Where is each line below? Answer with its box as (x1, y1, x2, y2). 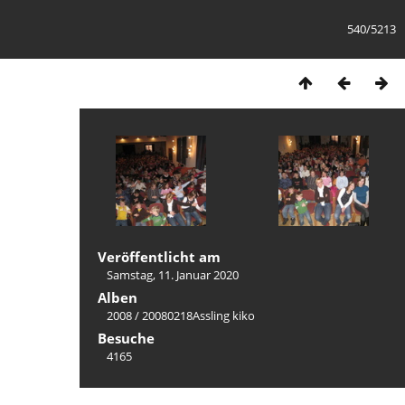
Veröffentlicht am (98, 248, 221, 266)
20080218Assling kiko (142, 307, 255, 324)
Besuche (98, 329, 155, 347)
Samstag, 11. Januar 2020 (107, 267, 239, 283)
